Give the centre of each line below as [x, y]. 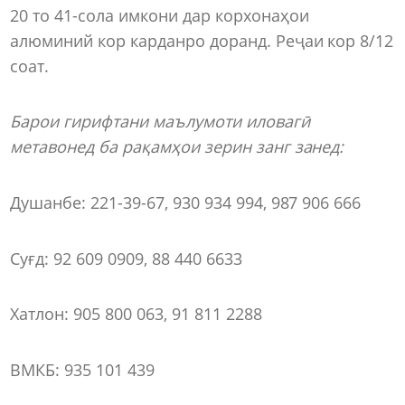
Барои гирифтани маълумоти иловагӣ [160, 122]
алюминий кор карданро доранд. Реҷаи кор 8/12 [202, 40]
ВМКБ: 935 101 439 [82, 369]
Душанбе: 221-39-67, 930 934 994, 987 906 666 [186, 202]
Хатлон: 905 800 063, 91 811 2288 [136, 314]
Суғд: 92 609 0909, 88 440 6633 [126, 258]
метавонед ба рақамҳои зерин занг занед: [177, 147]
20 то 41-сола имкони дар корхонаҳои [160, 15]
